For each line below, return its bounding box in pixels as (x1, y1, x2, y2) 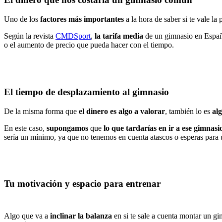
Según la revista (4, 32, 55, 41)
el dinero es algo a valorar (79, 107, 165, 115)
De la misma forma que (4, 107, 79, 115)
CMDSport (55, 32, 91, 41)
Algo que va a (4, 211, 50, 220)
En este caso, (4, 123, 47, 132)
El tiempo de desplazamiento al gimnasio (4, 86, 169, 97)
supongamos (47, 123, 88, 132)
